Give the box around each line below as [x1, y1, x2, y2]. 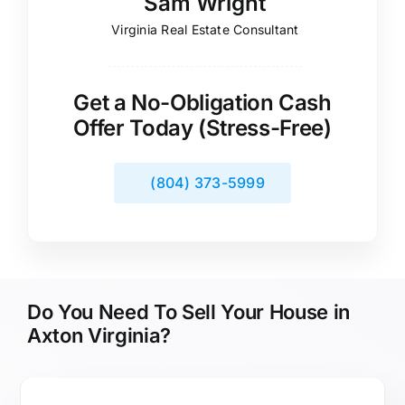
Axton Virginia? [26, 323, 172, 347]
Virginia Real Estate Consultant [111, 22, 299, 37]
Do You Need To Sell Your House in [26, 299, 351, 324]
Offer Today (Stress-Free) [73, 115, 332, 141]
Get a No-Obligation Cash [73, 89, 332, 116]
